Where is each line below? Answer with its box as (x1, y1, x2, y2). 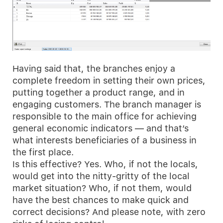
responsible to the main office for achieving (12, 111, 197, 122)
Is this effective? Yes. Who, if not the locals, (12, 159, 198, 170)
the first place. (12, 147, 74, 158)
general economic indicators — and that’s (12, 123, 189, 134)
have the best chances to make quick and (12, 195, 189, 206)
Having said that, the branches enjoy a (12, 63, 175, 74)
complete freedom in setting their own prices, (12, 75, 206, 86)
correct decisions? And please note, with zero (12, 207, 206, 218)
